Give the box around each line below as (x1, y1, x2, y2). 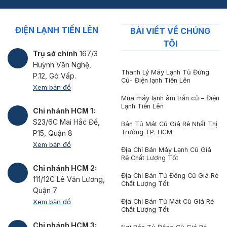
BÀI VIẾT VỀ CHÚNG (130, 25, 210, 36)
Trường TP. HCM (121, 128, 172, 136)
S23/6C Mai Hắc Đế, (33, 117, 100, 126)
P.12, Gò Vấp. (33, 71, 76, 80)
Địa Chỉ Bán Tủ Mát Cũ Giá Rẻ (121, 198, 214, 206)
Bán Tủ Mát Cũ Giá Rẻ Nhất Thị (121, 120, 217, 128)
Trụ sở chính (33, 49, 78, 58)
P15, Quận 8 (33, 128, 72, 137)
